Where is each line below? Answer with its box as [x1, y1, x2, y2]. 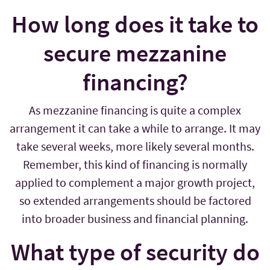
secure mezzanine [43, 38, 227, 69]
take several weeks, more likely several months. [16, 139, 254, 154]
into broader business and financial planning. [22, 211, 248, 227]
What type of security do [10, 237, 260, 268]
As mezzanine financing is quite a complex [29, 102, 241, 118]
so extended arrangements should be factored [19, 193, 251, 209]
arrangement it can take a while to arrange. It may [10, 121, 260, 136]
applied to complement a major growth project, [15, 175, 255, 190]
